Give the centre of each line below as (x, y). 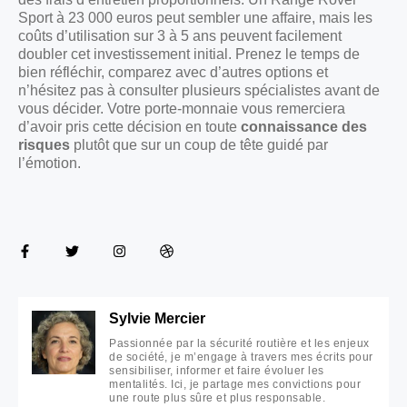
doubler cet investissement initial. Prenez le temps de (189, 54)
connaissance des (304, 126)
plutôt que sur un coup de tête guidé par (199, 144)
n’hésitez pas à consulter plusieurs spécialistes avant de (199, 90)
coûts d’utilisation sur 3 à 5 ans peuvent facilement (180, 35)
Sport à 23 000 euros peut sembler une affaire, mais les (195, 17)
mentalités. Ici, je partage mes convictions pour (235, 384)
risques (44, 144)
